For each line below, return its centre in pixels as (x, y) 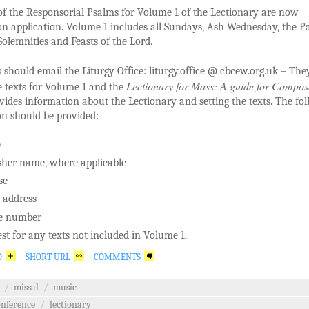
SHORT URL (48, 257)
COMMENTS (117, 257)
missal (26, 288)
